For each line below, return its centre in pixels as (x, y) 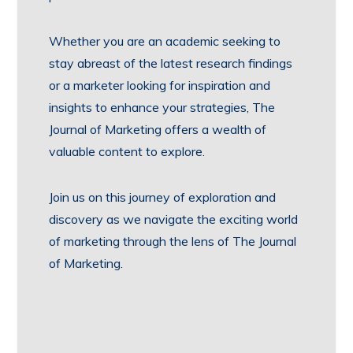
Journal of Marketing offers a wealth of (158, 130)
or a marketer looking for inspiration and (160, 85)
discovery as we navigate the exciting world (174, 219)
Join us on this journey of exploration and (163, 197)
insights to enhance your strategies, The (162, 108)
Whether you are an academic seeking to (165, 41)
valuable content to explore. (127, 152)
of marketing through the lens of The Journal (173, 242)
